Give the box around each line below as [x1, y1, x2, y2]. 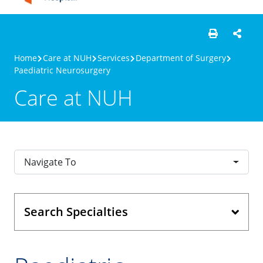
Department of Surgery [136, 52, 226, 64]
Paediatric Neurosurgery [14, 65, 110, 76]
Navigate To [24, 156, 76, 169]
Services [97, 52, 130, 64]
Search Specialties [24, 204, 128, 220]
